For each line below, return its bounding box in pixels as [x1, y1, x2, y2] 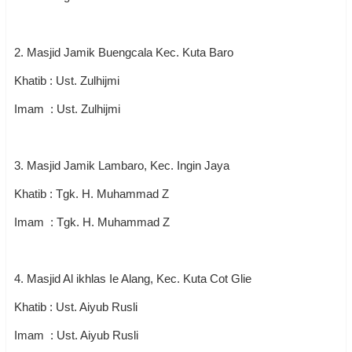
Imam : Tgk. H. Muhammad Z [14, 215, 170, 229]
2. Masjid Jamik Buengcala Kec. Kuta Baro [14, 46, 233, 59]
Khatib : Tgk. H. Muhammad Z [14, 187, 169, 200]
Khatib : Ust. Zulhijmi [14, 74, 119, 87]
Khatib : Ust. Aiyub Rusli [14, 300, 137, 313]
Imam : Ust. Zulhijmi [14, 102, 123, 115]
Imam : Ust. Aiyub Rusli [14, 328, 138, 342]
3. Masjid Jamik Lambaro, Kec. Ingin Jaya [14, 159, 233, 172]
